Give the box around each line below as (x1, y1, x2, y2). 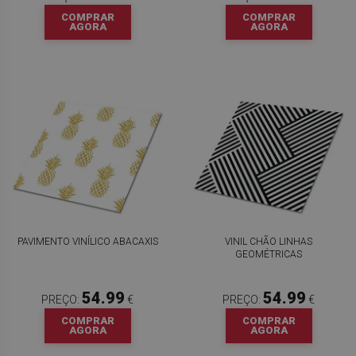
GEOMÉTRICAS (235, 249, 302, 260)
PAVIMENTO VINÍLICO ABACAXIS (17, 236, 158, 247)
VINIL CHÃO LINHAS (225, 236, 312, 247)
